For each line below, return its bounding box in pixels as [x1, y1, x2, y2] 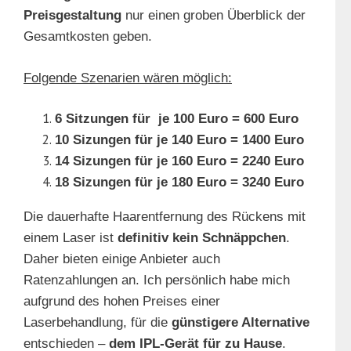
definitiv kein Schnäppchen [118, 230, 286, 246]
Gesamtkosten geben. [24, 29, 152, 45]
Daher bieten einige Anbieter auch [24, 251, 220, 267]
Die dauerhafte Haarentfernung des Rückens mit [24, 209, 306, 225]
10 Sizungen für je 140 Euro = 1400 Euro [55, 132, 304, 148]
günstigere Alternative [168, 315, 309, 331]
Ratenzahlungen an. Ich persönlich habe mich [24, 273, 290, 288]
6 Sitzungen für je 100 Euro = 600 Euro [55, 111, 299, 127]
